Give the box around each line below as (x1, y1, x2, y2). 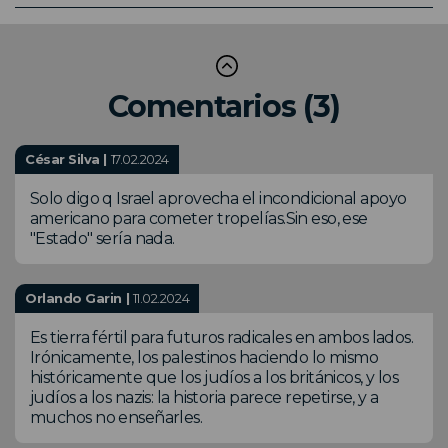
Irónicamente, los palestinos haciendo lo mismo (30, 347, 379, 367)
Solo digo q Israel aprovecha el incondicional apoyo (30, 188, 407, 208)
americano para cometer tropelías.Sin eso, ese (30, 208, 368, 228)
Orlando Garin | (25, 289, 133, 306)
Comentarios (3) (107, 87, 341, 125)
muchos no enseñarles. (30, 407, 203, 427)
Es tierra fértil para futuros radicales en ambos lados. (30, 327, 414, 347)
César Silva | (25, 150, 111, 167)
